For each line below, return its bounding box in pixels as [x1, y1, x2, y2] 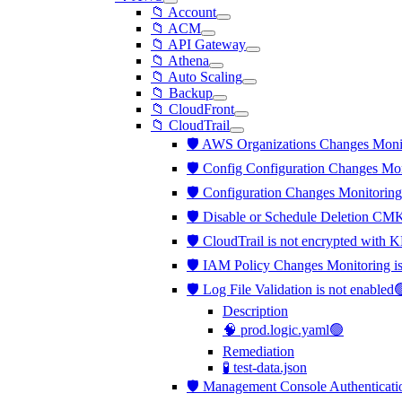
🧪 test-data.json [223, 360, 307, 375]
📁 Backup [151, 85, 213, 100]
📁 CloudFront [151, 101, 234, 117]
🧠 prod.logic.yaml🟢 [223, 322, 344, 337]
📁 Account [151, 4, 216, 20]
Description [223, 303, 288, 319]
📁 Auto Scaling [151, 69, 242, 84]
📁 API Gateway [151, 37, 246, 52]
